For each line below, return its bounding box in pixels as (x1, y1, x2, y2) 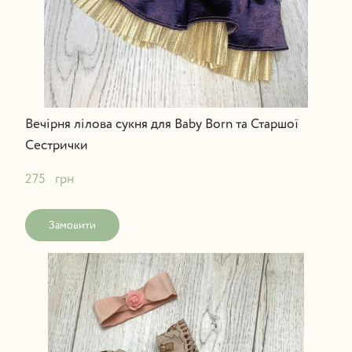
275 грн (24, 172, 74, 186)
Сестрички (24, 138, 88, 152)
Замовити (48, 219, 96, 231)
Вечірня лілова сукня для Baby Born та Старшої (24, 117, 299, 131)
